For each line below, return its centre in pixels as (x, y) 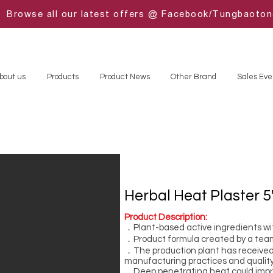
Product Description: (166, 217)
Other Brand (193, 77)
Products (62, 77)
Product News (125, 77)
